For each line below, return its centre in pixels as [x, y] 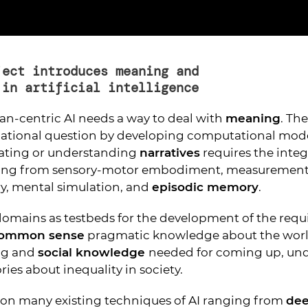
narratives [170, 153]
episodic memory [205, 187]
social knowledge [93, 253]
